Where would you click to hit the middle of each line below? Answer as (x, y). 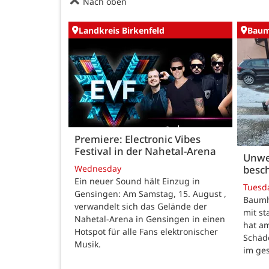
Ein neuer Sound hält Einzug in (137, 181)
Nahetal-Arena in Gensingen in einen (150, 219)
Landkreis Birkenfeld (122, 30)
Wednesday (98, 169)
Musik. (88, 244)
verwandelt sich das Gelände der (141, 207)
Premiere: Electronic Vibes (138, 139)
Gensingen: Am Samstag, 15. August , (150, 194)
